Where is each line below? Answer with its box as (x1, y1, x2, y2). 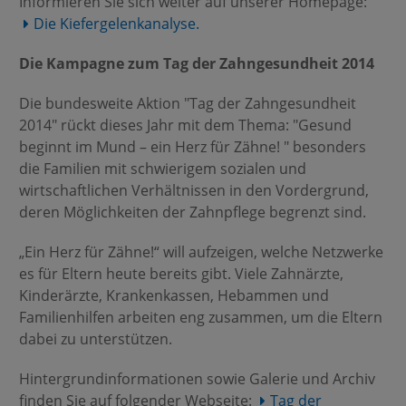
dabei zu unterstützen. (18, 329, 172, 349)
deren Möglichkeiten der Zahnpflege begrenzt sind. (18, 202, 366, 222)
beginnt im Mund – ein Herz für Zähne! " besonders (18, 137, 366, 157)
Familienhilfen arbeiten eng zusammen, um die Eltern (18, 307, 382, 327)
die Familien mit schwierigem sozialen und (18, 159, 306, 179)
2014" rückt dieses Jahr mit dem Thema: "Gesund (18, 115, 352, 135)
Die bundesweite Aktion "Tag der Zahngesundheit (18, 93, 356, 113)
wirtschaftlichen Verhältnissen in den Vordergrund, (18, 180, 369, 200)
